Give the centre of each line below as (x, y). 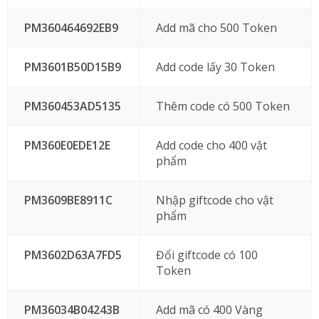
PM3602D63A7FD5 (73, 255)
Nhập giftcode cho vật (214, 200)
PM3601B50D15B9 (72, 67)
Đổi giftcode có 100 (206, 255)
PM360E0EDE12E (67, 145)
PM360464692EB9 (71, 28)
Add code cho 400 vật (211, 145)
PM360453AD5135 (72, 106)
